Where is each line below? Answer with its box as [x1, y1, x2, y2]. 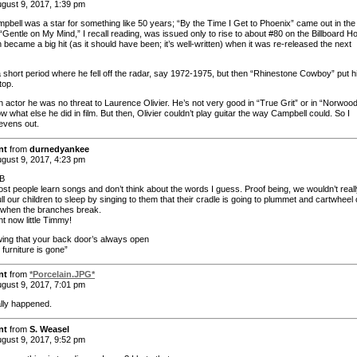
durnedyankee [29, 143, 89, 154]
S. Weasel [29, 324, 69, 334]
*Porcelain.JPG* [29, 269, 95, 280]
